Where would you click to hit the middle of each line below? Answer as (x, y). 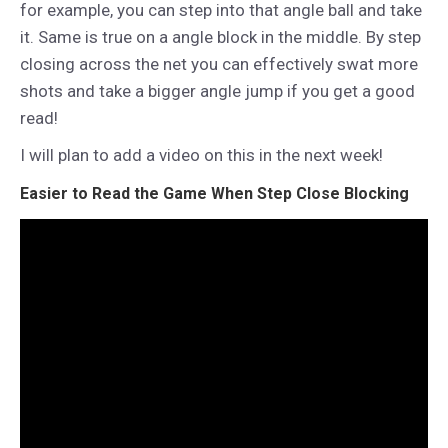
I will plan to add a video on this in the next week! (201, 154)
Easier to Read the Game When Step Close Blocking (214, 193)
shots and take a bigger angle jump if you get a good (217, 90)
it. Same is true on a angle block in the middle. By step (220, 36)
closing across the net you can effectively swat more (219, 63)
